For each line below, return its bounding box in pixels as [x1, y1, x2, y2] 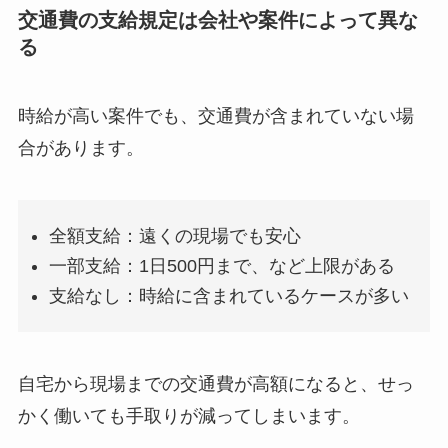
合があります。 [17, 138, 144, 159]
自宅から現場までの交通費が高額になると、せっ [17, 373, 414, 394]
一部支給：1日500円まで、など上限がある [49, 255, 396, 276]
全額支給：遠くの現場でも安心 [49, 225, 302, 246]
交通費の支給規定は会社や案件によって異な [17, 8, 418, 31]
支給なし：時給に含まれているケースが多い [49, 286, 410, 307]
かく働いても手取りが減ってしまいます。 [17, 405, 360, 426]
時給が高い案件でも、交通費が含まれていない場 [17, 106, 414, 127]
